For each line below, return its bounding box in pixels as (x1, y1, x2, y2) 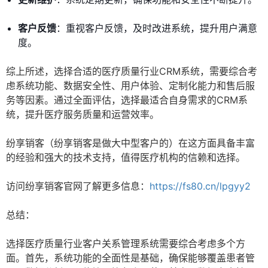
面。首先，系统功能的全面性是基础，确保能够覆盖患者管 (6, 252, 255, 264)
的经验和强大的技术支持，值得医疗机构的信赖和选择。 (6, 151, 245, 164)
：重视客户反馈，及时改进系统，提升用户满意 (56, 22, 257, 35)
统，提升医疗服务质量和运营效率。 (6, 108, 159, 121)
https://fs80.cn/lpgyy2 (150, 180, 251, 193)
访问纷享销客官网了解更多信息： (6, 180, 150, 193)
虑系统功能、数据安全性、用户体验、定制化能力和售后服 (6, 80, 255, 92)
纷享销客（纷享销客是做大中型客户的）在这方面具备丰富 (6, 137, 255, 150)
